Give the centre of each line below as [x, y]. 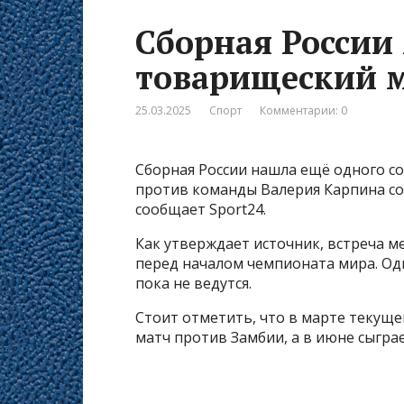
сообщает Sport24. [201, 209]
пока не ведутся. [193, 283]
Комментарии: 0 [303, 110]
